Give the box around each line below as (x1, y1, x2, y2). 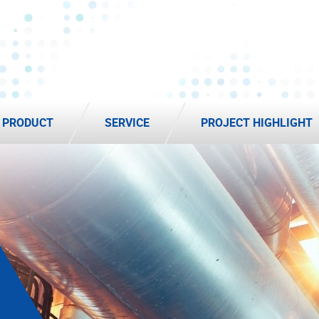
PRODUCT (2, 114, 53, 130)
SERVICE (105, 114, 150, 130)
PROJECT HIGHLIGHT (201, 114, 313, 130)
